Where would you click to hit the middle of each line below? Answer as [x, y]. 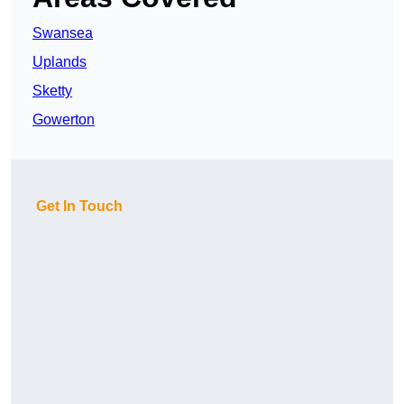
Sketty [52, 91]
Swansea [63, 33]
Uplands [60, 62]
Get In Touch [79, 207]
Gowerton [64, 120]
